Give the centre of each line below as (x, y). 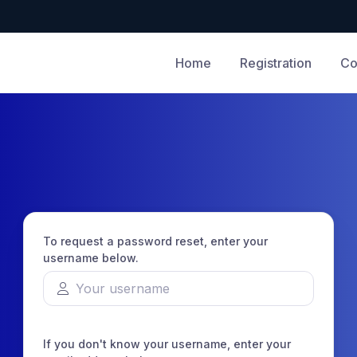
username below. (91, 258)
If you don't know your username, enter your (167, 344)
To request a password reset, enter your (155, 241)
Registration (276, 63)
